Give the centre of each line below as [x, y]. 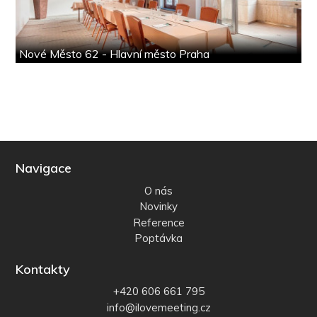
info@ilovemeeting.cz [158, 307]
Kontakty [43, 269]
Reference [158, 222]
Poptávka [158, 238]
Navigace [44, 168]
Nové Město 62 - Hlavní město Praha [115, 54]
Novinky [158, 207]
